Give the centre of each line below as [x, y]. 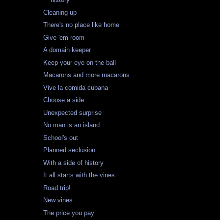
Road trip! [57, 188]
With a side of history [74, 163]
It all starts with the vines [79, 175]
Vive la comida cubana [76, 87]
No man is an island [72, 125]
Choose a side [64, 100]
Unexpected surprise [73, 112]
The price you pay [69, 213]
